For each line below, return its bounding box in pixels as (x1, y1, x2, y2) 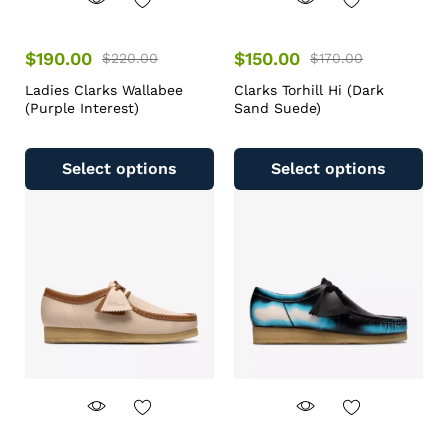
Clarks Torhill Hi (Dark (234, 82, 384, 98)
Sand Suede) (234, 100, 321, 116)
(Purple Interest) (25, 100, 139, 116)
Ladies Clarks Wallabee (25, 82, 183, 98)
